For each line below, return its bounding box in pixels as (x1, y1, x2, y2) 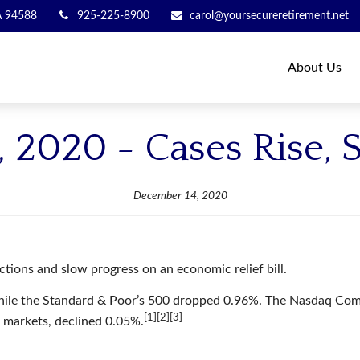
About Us (288, 60, 342, 74)
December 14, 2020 (133, 190, 227, 202)
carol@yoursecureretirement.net (189, 10, 349, 22)
